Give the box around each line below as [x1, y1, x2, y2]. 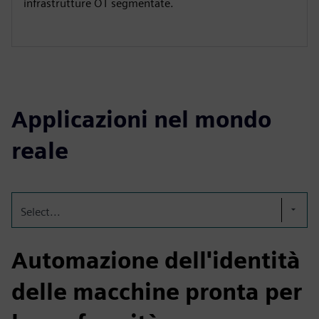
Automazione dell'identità [11, 246, 300, 274]
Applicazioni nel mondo [11, 105, 271, 133]
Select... [21, 205, 61, 219]
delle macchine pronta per [11, 278, 302, 305]
